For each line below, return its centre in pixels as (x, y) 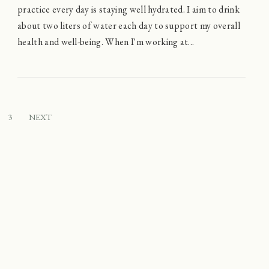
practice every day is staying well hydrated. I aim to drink (128, 9)
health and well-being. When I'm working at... (106, 41)
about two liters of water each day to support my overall (129, 25)
